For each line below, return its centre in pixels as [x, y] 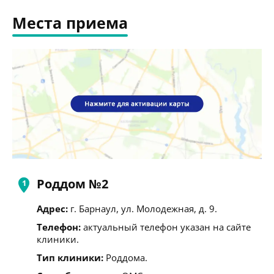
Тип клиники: [70, 257]
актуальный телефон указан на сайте [166, 227]
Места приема [70, 23]
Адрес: [52, 208]
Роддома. [125, 257]
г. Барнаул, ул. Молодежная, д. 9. [143, 208]
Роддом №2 [72, 183]
